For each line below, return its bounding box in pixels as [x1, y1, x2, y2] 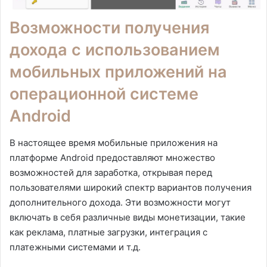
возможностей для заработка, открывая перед [10, 166, 212, 178]
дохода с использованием [10, 40, 220, 60]
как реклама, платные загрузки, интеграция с [10, 226, 207, 238]
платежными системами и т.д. [10, 241, 141, 253]
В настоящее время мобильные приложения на [10, 136, 218, 148]
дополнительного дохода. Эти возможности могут [10, 196, 231, 208]
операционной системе [10, 84, 198, 104]
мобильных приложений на [10, 62, 227, 82]
